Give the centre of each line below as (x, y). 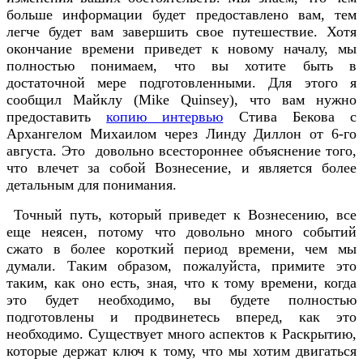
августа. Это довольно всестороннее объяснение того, (181, 150)
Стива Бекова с (290, 116)
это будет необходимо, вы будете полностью (181, 299)
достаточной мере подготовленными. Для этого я (181, 82)
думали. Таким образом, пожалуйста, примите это (181, 265)
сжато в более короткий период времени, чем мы (181, 248)
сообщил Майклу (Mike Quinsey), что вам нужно (181, 99)
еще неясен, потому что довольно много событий (181, 231)
